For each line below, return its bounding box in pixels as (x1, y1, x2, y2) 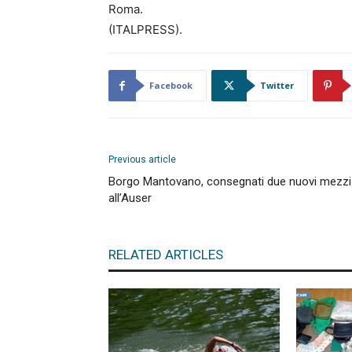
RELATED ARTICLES (108, 247, 223, 262)
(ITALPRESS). (108, 22, 182, 37)
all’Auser (108, 191, 152, 205)
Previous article (108, 154, 176, 165)
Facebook (149, 79, 192, 91)
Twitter (260, 79, 294, 91)
